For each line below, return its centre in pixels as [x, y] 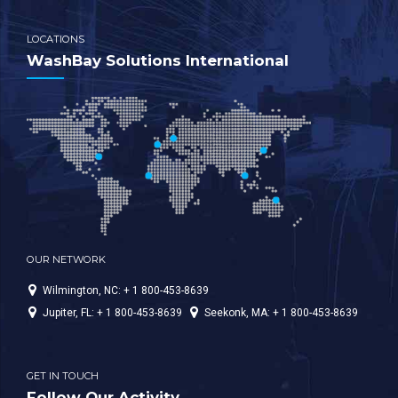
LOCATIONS [56, 39]
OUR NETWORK [66, 260]
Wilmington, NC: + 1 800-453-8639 [126, 290]
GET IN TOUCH [63, 375]
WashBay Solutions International [158, 61]
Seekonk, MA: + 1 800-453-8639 [281, 312]
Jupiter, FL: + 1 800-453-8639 [112, 312]
